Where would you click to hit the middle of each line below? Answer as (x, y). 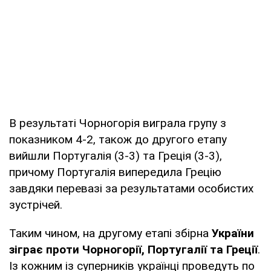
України (233, 233)
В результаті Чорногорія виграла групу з (118, 123)
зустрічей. (36, 204)
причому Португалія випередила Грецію (115, 172)
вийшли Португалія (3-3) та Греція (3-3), (116, 155)
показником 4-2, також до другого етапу (118, 139)
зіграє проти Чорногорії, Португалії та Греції (133, 249)
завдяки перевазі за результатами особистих (131, 188)
